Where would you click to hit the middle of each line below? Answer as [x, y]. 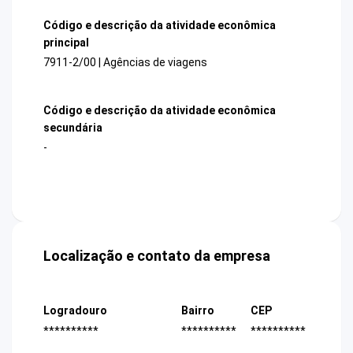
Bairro [198, 311]
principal [66, 42]
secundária [73, 128]
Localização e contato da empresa [157, 256]
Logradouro [75, 311]
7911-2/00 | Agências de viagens [125, 62]
